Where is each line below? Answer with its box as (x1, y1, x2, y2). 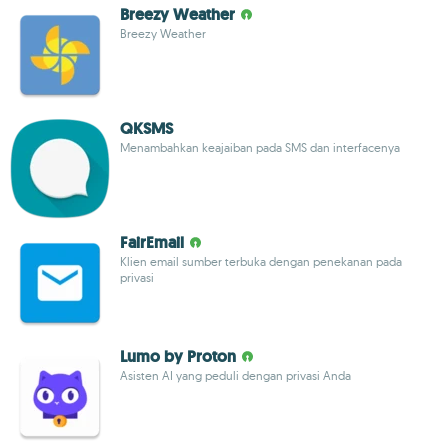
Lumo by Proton (120, 346, 236, 367)
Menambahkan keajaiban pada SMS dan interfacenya (120, 140, 400, 155)
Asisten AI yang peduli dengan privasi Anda (120, 368, 351, 383)
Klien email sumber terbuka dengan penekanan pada (120, 254, 402, 269)
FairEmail (120, 232, 184, 253)
